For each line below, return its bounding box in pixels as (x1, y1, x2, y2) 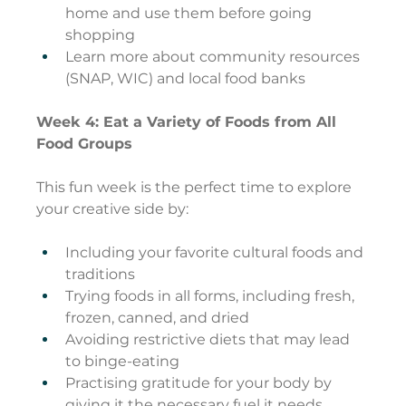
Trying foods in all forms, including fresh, (65, 287, 359, 305)
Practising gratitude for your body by (65, 374, 336, 392)
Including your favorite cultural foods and (65, 244, 368, 262)
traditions (65, 266, 136, 284)
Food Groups (36, 135, 133, 153)
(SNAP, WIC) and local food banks (65, 70, 306, 88)
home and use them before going (65, 5, 316, 23)
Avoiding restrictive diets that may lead (65, 331, 354, 349)
